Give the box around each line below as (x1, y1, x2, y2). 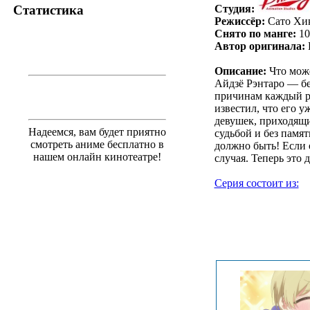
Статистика (13, 2, 84, 17)
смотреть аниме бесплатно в (30, 138, 164, 150)
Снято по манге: (214, 27, 296, 39)
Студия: (214, 2, 255, 15)
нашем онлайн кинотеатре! (33, 150, 161, 163)
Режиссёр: (214, 15, 265, 27)
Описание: (214, 64, 266, 77)
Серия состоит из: (214, 176, 299, 189)
